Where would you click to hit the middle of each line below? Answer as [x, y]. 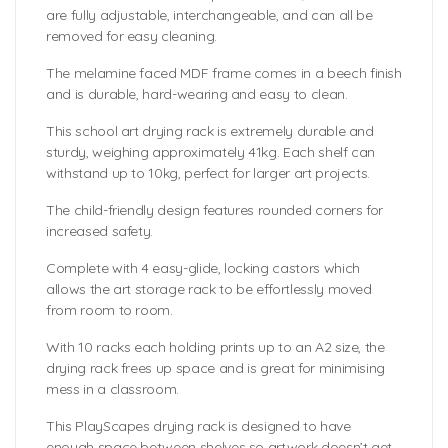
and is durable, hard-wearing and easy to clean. [197, 94]
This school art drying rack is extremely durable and [210, 131]
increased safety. [100, 231]
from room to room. [109, 310]
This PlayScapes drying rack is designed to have [198, 426]
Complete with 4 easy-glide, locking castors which [203, 268]
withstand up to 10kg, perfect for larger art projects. [208, 173]
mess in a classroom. [113, 389]
